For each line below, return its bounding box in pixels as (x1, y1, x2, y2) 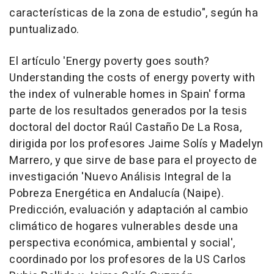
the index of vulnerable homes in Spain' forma (9, 86, 246, 103)
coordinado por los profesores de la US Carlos (9, 251, 246, 268)
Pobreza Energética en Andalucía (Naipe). (9, 185, 224, 202)
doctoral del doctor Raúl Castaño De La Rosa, (9, 119, 242, 136)
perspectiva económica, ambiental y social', (9, 235, 235, 252)
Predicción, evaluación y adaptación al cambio (9, 202, 248, 219)
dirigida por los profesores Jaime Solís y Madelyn (9, 136, 264, 153)
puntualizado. (9, 21, 80, 39)
